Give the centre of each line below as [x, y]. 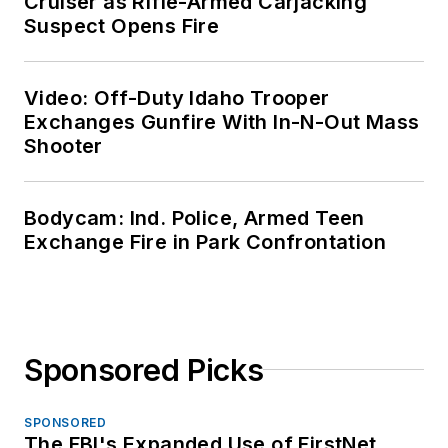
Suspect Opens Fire [122, 25]
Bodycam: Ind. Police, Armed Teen [194, 217]
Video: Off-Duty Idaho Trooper [177, 97]
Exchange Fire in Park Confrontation [205, 241]
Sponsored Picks [144, 369]
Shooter [63, 145]
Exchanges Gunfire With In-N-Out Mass [222, 121]
